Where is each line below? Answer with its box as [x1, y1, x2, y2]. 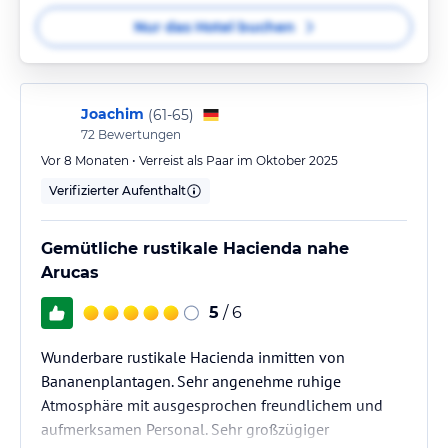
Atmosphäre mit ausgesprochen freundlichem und [41, 395, 383, 415]
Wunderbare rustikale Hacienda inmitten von [41, 347, 345, 367]
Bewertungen [95, 127, 181, 142]
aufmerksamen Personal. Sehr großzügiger [41, 419, 329, 439]
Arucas [41, 263, 99, 282]
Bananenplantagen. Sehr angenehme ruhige [41, 371, 341, 391]
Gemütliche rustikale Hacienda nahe [41, 239, 349, 258]
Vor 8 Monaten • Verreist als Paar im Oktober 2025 [41, 153, 338, 168]
